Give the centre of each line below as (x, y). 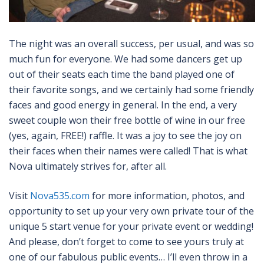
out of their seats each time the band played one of (122, 74)
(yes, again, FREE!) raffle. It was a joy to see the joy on (125, 135)
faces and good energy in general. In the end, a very (123, 105)
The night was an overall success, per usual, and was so (131, 43)
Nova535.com (60, 195)
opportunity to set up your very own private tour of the (131, 211)
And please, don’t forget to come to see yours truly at (126, 241)
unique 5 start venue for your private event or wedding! (131, 226)
